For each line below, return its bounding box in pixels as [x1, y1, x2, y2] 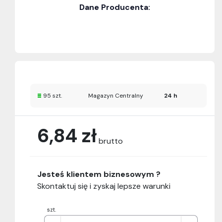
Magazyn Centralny [88, 92, 143, 100]
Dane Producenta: [79, 2, 150, 13]
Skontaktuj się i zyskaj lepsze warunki [37, 181, 170, 192]
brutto [99, 136, 123, 147]
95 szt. [43, 92, 62, 100]
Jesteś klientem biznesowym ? [37, 169, 161, 180]
